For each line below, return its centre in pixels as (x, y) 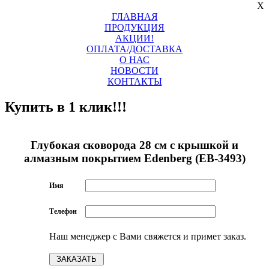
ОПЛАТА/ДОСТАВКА (134, 49)
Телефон (63, 212)
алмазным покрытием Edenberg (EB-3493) (134, 158)
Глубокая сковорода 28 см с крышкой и (134, 145)
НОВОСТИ (134, 71)
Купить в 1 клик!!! (66, 107)
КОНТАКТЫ (134, 82)
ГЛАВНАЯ (134, 17)
